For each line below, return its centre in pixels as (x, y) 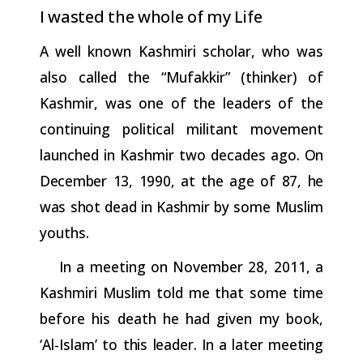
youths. (64, 232)
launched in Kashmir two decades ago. (172, 154)
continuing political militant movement (181, 128)
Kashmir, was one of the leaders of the (181, 102)
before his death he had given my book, (181, 318)
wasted (76, 16)
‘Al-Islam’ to (81, 344)
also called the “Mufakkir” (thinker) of (181, 77)
